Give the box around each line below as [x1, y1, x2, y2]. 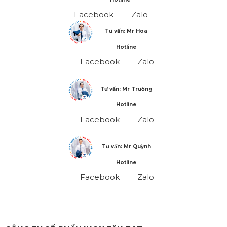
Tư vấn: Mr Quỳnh [101, 143, 151, 150]
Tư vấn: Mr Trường [100, 85, 153, 92]
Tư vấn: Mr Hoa [105, 27, 147, 34]
